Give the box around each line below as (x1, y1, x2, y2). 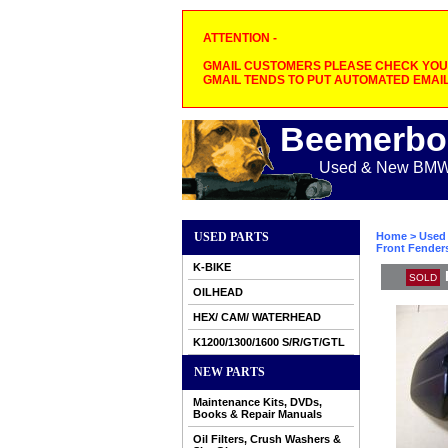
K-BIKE (193, 261, 231, 273)
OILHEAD (193, 286, 243, 298)
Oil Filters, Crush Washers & (193, 433, 341, 445)
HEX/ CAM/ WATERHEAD (193, 311, 321, 323)
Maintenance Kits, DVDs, (193, 396, 322, 408)
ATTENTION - (203, 31, 277, 45)
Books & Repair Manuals (193, 408, 322, 420)
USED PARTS (194, 230, 269, 244)
